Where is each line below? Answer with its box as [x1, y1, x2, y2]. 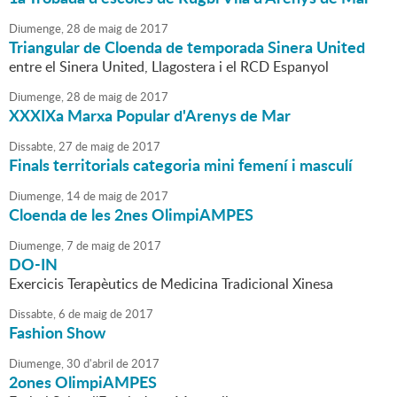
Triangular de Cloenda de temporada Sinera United [9, 35, 365, 59]
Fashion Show [9, 321, 105, 345]
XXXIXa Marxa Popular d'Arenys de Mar [9, 104, 291, 128]
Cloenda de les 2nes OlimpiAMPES [9, 203, 253, 227]
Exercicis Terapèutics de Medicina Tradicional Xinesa [9, 274, 333, 294]
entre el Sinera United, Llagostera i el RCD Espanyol [9, 57, 329, 77]
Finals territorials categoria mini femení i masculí [9, 153, 353, 177]
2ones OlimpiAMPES [9, 370, 157, 394]
